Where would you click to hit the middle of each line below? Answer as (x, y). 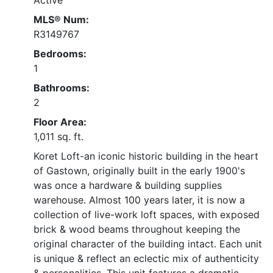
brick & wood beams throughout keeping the (137, 229)
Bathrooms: (62, 87)
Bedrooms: (60, 53)
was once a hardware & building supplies (128, 185)
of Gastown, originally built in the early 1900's (139, 170)
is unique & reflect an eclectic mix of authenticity (146, 258)
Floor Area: (60, 122)
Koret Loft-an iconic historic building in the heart (146, 156)
